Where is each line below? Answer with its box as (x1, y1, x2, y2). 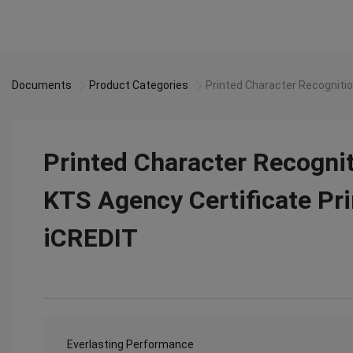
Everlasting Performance (67, 338, 194, 351)
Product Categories (89, 79, 188, 91)
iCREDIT (43, 223, 138, 253)
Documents (12, 79, 72, 91)
